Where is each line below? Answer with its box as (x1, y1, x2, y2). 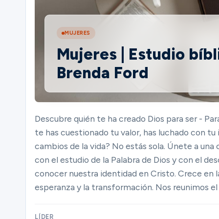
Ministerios (24, 21, 69, 32)
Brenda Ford (57, 63, 149, 82)
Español (18, 187, 49, 198)
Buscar (9, 152, 35, 163)
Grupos (9, 65, 38, 75)
